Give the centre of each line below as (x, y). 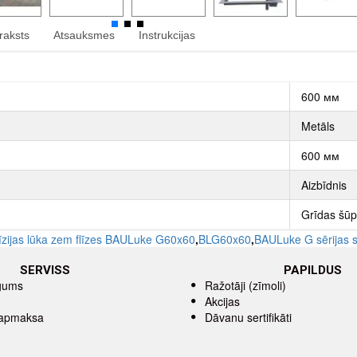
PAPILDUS (312, 270)
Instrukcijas (167, 35)
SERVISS (45, 270)
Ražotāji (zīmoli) (245, 285)
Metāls (318, 126)
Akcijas (222, 301)
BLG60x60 (225, 239)
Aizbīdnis (324, 184)
